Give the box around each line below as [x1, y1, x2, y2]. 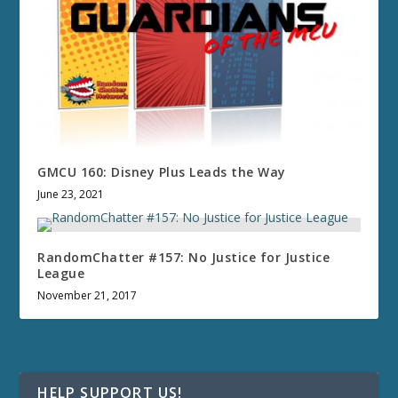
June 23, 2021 [37, 187, 105, 203]
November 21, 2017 [37, 288, 138, 304]
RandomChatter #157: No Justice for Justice [37, 249, 330, 267]
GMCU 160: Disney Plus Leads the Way [37, 163, 286, 181]
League [37, 265, 85, 283]
